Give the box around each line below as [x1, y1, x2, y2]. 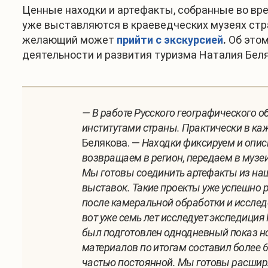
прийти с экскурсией [117, 33, 223, 46]
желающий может [22, 33, 117, 46]
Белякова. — [82, 136, 142, 149]
